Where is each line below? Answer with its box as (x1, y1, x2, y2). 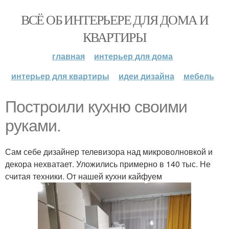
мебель (183, 70, 214, 82)
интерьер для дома (94, 50, 173, 62)
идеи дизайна (118, 70, 174, 82)
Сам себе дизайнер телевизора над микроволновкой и (5, 146, 213, 157)
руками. (5, 117, 61, 135)
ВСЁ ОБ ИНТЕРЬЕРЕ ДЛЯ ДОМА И (20, 11, 209, 28)
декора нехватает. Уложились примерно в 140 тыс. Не (5, 158, 211, 170)
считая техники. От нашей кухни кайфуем (5, 170, 162, 182)
